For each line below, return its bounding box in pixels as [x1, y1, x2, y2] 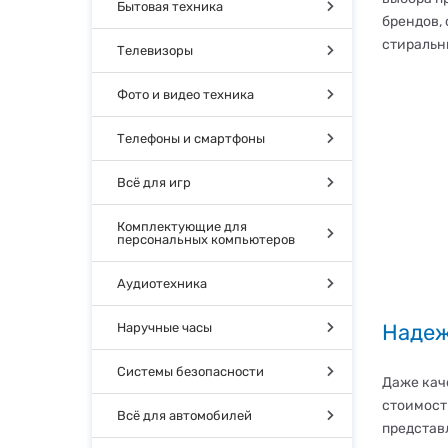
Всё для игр [117, 175, 191, 190]
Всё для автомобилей [117, 408, 252, 423]
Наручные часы [117, 320, 212, 335]
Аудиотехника [117, 276, 207, 291]
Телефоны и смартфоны [117, 131, 265, 146]
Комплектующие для [117, 219, 247, 234]
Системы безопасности [117, 364, 264, 379]
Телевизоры [117, 43, 193, 58]
